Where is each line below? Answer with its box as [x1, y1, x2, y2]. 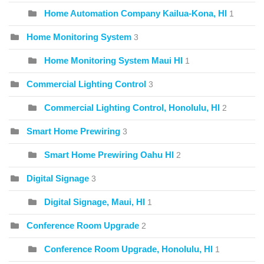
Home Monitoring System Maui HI [44, 55, 183, 65]
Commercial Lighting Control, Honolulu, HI [44, 102, 220, 113]
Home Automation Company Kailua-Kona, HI [44, 8, 227, 18]
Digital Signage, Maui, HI [44, 196, 145, 207]
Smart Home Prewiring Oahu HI [44, 149, 174, 160]
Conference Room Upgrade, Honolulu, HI [44, 243, 213, 254]
